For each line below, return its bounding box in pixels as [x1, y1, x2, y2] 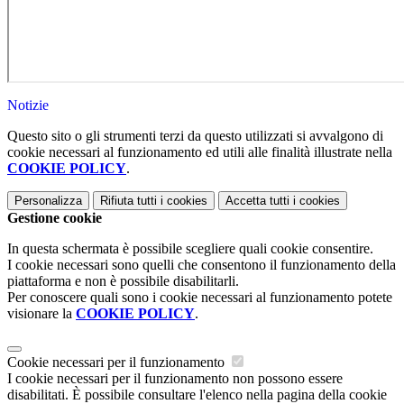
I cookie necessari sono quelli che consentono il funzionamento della [7, 257, 396, 273]
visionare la [7, 306, 76, 322]
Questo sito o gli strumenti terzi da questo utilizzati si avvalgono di [7, 128, 383, 144]
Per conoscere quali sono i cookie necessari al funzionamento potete [7, 289, 392, 306]
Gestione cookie [7, 210, 102, 226]
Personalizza [14, 194, 82, 208]
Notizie [7, 97, 49, 114]
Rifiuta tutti [100, 194, 157, 208]
